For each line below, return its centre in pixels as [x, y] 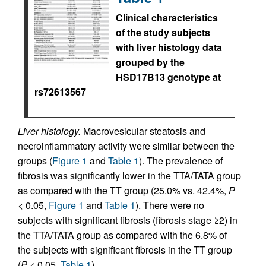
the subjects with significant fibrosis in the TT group [125, 250]
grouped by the [150, 62]
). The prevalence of [181, 161]
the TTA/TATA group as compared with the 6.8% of [122, 235]
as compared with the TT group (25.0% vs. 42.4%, [123, 190]
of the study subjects [163, 32]
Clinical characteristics [167, 18]
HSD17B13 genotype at [168, 77]
